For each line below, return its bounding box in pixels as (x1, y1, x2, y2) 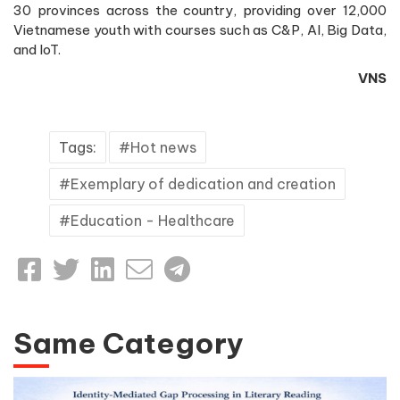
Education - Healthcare (71, 211, 235, 229)
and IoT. (13, 40, 61, 58)
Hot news (130, 137, 196, 156)
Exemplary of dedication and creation (71, 174, 336, 193)
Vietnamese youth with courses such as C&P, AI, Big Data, (13, 21, 387, 38)
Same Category (13, 324, 244, 361)
